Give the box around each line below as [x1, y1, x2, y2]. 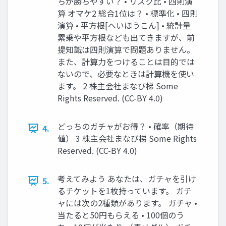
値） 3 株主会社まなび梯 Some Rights [58, 132, 197, 145]
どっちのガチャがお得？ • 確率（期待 [58, 120, 194, 133]
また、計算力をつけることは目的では [58, 55, 195, 68]
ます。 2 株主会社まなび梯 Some [58, 80, 178, 92]
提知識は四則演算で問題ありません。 [58, 43, 195, 56]
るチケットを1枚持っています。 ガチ [58, 185, 192, 197]
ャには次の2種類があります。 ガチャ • [58, 197, 197, 209]
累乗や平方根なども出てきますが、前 [58, 31, 195, 44]
